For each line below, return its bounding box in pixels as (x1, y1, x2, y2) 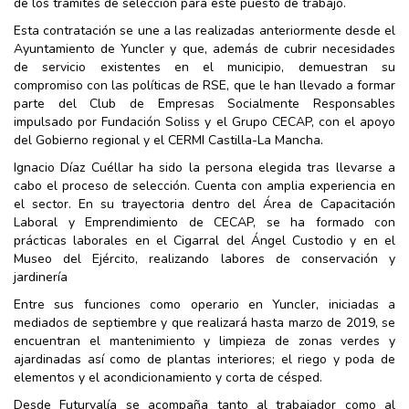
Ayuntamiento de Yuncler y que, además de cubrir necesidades (14, 40, 395, 58)
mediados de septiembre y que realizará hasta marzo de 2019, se (14, 314, 395, 332)
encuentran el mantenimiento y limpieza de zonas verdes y (14, 332, 395, 351)
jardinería (14, 268, 68, 287)
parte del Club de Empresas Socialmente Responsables (14, 95, 395, 113)
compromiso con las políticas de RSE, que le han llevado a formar (14, 77, 395, 95)
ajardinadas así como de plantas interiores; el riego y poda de (14, 351, 395, 369)
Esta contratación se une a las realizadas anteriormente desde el (14, 22, 395, 40)
